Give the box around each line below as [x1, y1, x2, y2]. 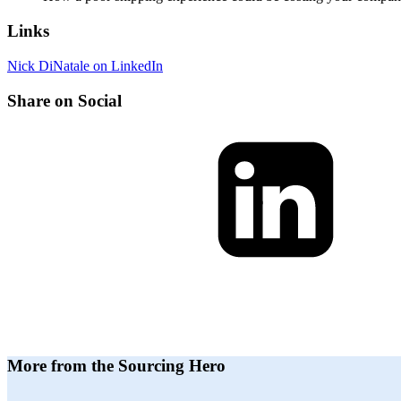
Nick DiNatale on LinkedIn [7, 57, 163, 73]
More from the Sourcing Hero [7, 355, 226, 375]
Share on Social [7, 90, 122, 110]
